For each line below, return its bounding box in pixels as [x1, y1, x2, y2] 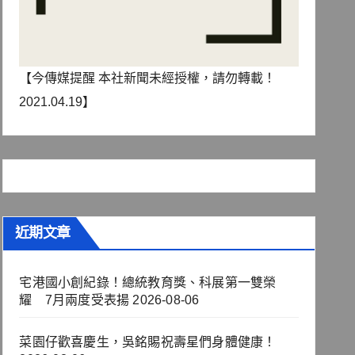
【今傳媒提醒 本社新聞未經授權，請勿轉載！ [19, 71, 277, 86]
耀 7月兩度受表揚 [19, 293, 130, 307]
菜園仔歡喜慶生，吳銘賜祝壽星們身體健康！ [19, 335, 277, 349]
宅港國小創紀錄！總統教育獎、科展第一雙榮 [19, 276, 277, 290]
